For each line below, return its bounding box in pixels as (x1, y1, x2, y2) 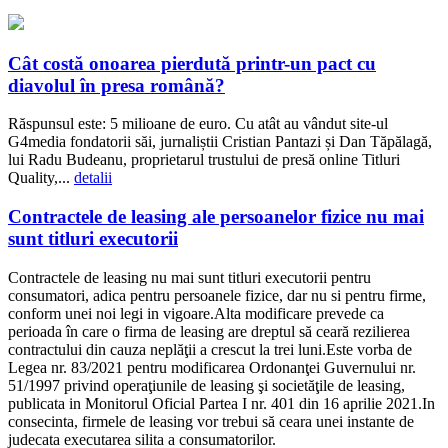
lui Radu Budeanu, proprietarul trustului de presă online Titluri (8, 151, 400, 169)
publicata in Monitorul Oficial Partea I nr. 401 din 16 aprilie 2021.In (8, 394, 435, 412)
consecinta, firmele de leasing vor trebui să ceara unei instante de (8, 412, 414, 430)
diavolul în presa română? (8, 74, 225, 96)
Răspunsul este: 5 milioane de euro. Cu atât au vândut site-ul (8, 115, 388, 133)
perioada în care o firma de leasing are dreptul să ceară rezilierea (8, 322, 410, 340)
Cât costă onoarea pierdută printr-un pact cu (8, 52, 376, 74)
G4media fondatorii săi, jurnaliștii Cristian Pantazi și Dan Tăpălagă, (8, 133, 432, 151)
